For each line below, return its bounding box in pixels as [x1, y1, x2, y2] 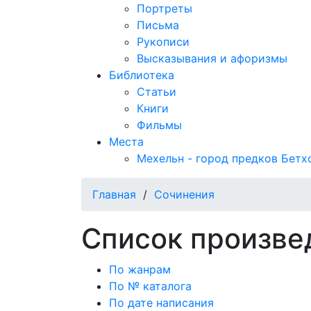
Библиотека [109, 68, 174, 82]
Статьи [137, 85, 176, 99]
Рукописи [137, 35, 190, 49]
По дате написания [109, 296, 214, 310]
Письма [137, 18, 179, 32]
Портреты [137, 1, 192, 15]
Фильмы [137, 118, 182, 132]
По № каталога [109, 279, 192, 293]
